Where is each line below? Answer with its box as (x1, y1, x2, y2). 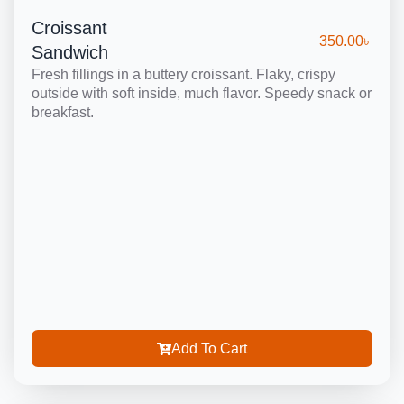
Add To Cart (171, 341, 247, 356)
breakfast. (32, 105, 94, 120)
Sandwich (32, 42, 108, 62)
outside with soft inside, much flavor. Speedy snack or (32, 86, 372, 101)
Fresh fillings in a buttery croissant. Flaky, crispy (32, 67, 335, 82)
